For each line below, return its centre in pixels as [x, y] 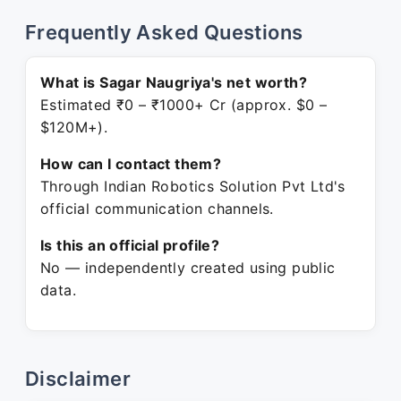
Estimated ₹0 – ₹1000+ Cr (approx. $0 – [184, 105]
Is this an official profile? [130, 245]
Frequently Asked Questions [164, 32]
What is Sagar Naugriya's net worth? [174, 82]
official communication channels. [157, 209]
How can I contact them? [131, 164]
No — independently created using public [188, 268]
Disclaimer [78, 379]
